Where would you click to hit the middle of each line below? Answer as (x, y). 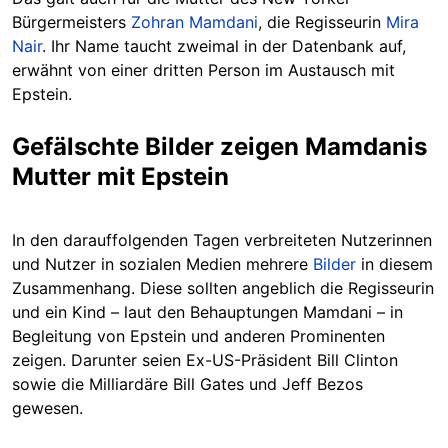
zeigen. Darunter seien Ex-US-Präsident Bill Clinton (205, 360)
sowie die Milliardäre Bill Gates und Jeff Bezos (187, 384)
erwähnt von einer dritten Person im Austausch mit (203, 70)
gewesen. (47, 408)
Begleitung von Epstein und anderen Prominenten (198, 336)
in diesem (394, 264)
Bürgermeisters (71, 22)
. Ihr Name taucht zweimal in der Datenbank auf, (224, 46)
